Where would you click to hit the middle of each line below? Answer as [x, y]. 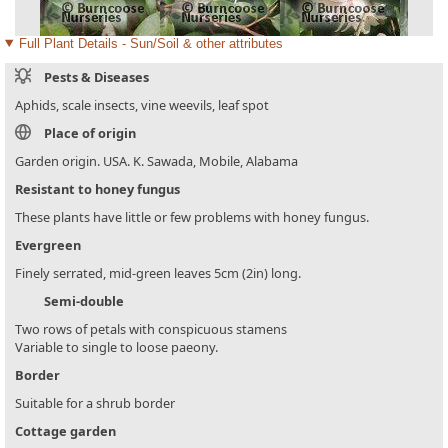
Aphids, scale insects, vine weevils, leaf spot [142, 105]
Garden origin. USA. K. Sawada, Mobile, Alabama [156, 161]
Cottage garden [65, 431]
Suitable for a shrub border [95, 403]
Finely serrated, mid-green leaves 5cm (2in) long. [158, 273]
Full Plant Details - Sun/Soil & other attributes [150, 43]
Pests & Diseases [96, 77]
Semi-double [84, 301]
